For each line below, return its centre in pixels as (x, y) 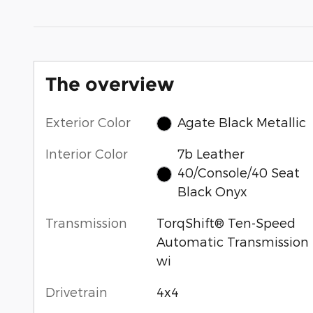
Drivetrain (77, 292)
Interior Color (87, 154)
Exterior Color (88, 122)
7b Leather (211, 154)
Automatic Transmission (232, 242)
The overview (110, 84)
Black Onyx (213, 191)
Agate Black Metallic (242, 122)
